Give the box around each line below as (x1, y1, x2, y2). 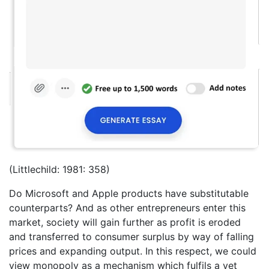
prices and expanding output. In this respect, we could (9, 245, 256, 258)
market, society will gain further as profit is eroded (9, 216, 241, 229)
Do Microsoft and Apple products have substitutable (9, 187, 249, 200)
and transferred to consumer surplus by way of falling (9, 231, 254, 243)
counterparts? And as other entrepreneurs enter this (9, 202, 246, 214)
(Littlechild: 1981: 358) (9, 163, 110, 176)
